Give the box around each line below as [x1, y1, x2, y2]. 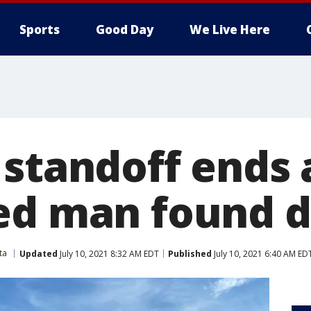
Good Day [96, 22, 153, 37]
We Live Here [190, 22, 270, 37]
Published [168, 247, 212, 260]
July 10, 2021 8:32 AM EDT [58, 247, 159, 260]
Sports [19, 22, 60, 37]
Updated [19, 247, 58, 260]
